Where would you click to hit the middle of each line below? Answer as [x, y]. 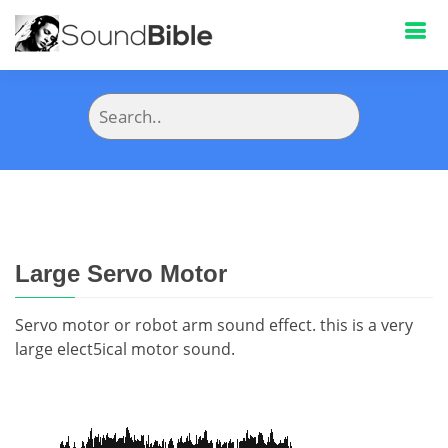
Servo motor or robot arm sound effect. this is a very [214, 325]
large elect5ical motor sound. [125, 349]
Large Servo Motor [121, 273]
